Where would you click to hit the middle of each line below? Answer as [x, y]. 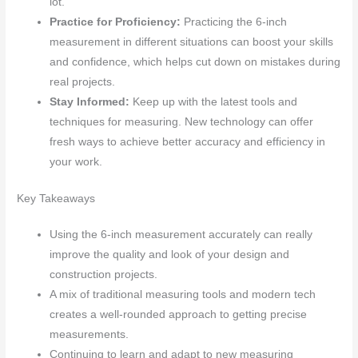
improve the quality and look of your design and [170, 254]
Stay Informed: [90, 102]
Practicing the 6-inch [234, 22]
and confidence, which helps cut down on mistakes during [195, 62]
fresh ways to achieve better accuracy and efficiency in [188, 142]
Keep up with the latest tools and [214, 102]
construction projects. [104, 274]
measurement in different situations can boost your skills [192, 42]
